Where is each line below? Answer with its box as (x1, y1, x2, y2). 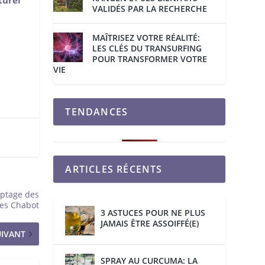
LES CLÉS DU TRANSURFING (92, 43, 202, 54)
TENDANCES (65, 105, 128, 119)
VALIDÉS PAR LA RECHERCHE (92, 3, 208, 15)
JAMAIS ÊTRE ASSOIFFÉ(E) (101, 218, 199, 230)
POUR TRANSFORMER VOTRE (92, 53, 208, 65)
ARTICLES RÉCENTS (65, 163, 163, 176)
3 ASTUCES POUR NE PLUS (101, 207, 206, 219)
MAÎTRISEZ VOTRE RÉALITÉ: (92, 32, 201, 44)
